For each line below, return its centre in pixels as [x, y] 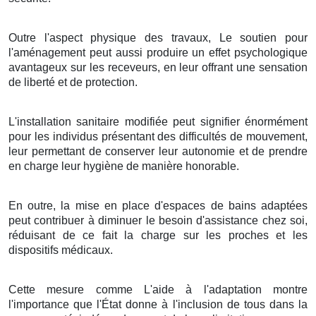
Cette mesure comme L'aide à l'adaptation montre [158, 289]
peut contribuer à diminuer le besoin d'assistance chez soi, [158, 220]
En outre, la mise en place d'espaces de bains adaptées [158, 205]
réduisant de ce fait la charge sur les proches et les [158, 235]
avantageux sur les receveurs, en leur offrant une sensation [158, 67]
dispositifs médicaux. [61, 250]
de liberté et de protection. [73, 82]
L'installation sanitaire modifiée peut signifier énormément [158, 121]
